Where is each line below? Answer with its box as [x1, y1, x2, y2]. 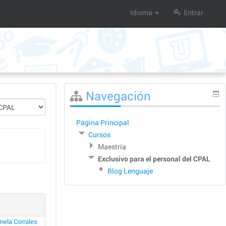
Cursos [88, 130, 110, 139]
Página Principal [76, 118, 129, 127]
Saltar [64, 83, 85, 93]
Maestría [98, 142, 126, 151]
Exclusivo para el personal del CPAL [98, 154, 210, 163]
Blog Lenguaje [107, 166, 153, 176]
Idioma [130, 8, 152, 17]
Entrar [184, 8, 203, 17]
